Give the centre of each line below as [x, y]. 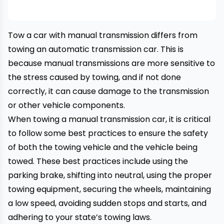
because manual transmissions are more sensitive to [111, 63]
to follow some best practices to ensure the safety [108, 133]
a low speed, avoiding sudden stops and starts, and [107, 203]
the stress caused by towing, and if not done [94, 77]
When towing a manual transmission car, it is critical [109, 119]
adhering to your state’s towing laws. [80, 217]
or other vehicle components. [66, 105]
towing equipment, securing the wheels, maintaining [109, 189]
